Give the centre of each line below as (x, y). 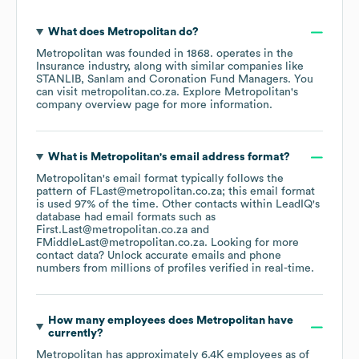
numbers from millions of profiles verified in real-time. (175, 269)
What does (77, 32)
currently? (75, 334)
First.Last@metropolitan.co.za (112, 230)
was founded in (145, 54)
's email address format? (224, 157)
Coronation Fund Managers (218, 80)
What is (69, 157)
